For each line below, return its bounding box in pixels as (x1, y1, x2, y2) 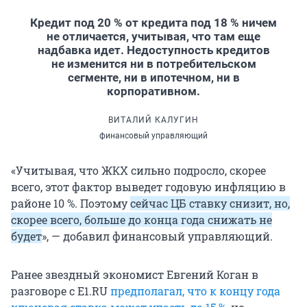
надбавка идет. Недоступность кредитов (37, 43, 270, 58)
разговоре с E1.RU (11, 284, 110, 299)
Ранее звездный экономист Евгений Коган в (11, 267, 258, 282)
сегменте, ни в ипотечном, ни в (67, 71, 240, 85)
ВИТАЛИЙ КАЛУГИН (108, 115, 199, 125)
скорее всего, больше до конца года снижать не (11, 212, 272, 228)
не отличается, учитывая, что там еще (47, 29, 260, 44)
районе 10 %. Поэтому (11, 196, 130, 211)
